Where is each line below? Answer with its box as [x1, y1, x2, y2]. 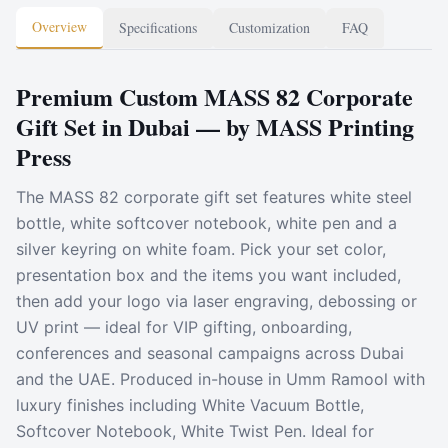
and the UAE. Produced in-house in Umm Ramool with [16, 368, 425, 389]
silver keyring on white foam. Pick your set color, [16, 238, 386, 259]
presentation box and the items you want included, [16, 264, 401, 285]
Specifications [119, 17, 197, 37]
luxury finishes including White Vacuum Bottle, [16, 394, 364, 415]
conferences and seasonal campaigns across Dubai [16, 342, 404, 363]
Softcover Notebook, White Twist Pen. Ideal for [16, 420, 374, 441]
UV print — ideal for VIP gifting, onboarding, [16, 316, 352, 337]
